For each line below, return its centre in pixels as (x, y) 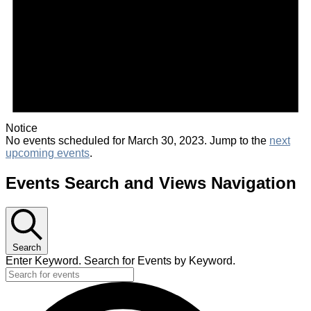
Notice (22, 128)
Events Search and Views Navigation (151, 183)
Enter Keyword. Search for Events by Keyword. (120, 260)
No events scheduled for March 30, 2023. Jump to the (137, 141)
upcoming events (48, 153)
